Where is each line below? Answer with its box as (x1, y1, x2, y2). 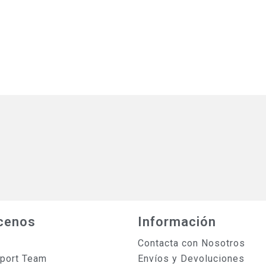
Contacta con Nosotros (137, 237, 245, 249)
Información (137, 214, 216, 229)
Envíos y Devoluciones (137, 252, 245, 264)
